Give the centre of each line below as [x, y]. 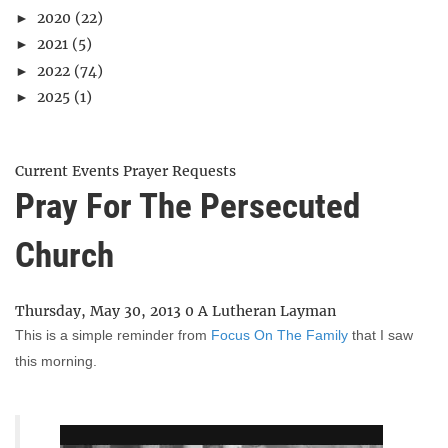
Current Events [69, 170]
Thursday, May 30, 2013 [100, 310]
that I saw [380, 334]
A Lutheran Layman [267, 310]
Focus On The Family [279, 334]
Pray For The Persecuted [187, 206]
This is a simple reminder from [113, 334]
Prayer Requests [179, 170]
